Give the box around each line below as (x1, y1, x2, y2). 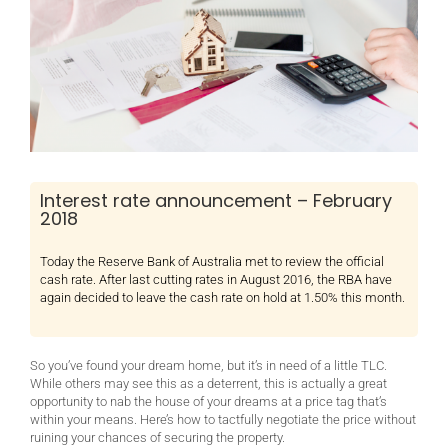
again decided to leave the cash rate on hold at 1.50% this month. (40, 290, 405, 306)
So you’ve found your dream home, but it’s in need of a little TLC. (30, 358, 387, 374)
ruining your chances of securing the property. (30, 430, 285, 446)
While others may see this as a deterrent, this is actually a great (30, 376, 387, 392)
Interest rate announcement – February (40, 188, 392, 214)
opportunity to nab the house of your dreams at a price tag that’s (30, 394, 387, 410)
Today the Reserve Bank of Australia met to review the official (40, 254, 384, 270)
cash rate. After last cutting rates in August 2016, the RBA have (40, 272, 392, 288)
